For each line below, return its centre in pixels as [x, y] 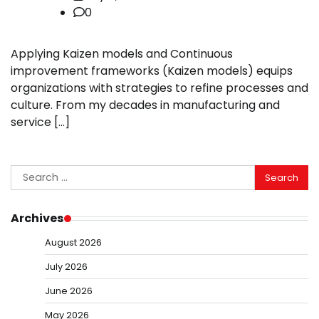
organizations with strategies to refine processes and [159, 88]
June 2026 [69, 291]
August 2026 [73, 243]
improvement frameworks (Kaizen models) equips [152, 71]
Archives [37, 219]
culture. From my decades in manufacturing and [145, 105]
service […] [40, 122]
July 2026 [66, 267]
